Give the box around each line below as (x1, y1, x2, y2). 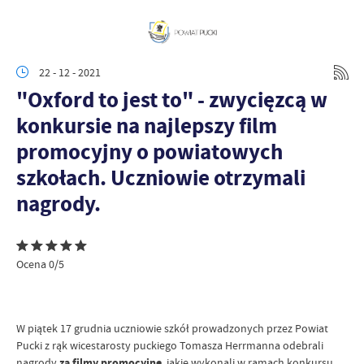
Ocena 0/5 (16, 257, 64, 271)
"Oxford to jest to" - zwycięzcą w (16, 84, 327, 115)
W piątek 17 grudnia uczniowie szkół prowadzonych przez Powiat (16, 321, 328, 336)
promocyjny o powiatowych (16, 136, 283, 167)
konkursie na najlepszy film (16, 110, 277, 141)
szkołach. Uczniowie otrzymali (16, 162, 305, 193)
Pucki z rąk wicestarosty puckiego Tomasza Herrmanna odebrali (16, 338, 323, 353)
